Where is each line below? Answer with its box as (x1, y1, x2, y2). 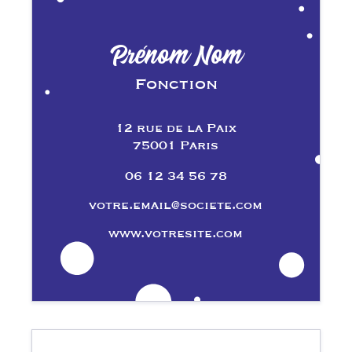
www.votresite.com (108, 224, 244, 242)
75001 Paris (133, 136, 219, 154)
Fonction (134, 72, 218, 94)
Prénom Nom (109, 41, 245, 72)
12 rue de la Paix (115, 119, 236, 137)
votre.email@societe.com (89, 195, 263, 213)
